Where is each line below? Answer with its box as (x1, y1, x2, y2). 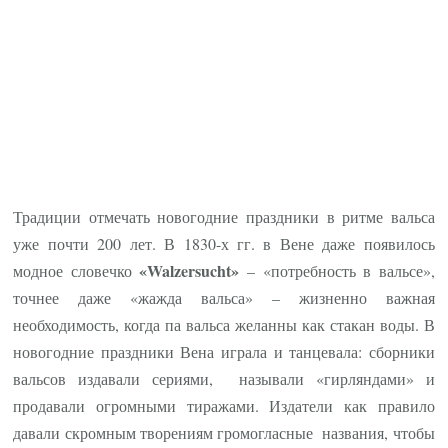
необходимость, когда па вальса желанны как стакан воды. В (13, 313, 435, 335)
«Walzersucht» (139, 258, 240, 282)
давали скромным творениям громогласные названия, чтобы (13, 421, 435, 443)
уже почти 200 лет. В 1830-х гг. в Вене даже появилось (13, 232, 435, 254)
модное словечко (13, 259, 140, 281)
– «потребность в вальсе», (239, 259, 435, 281)
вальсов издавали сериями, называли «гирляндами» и (13, 367, 435, 389)
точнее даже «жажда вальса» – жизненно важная (13, 286, 435, 308)
